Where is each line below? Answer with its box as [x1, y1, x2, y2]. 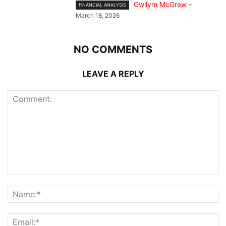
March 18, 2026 [76, 12, 120, 20]
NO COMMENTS [74, 43, 152, 56]
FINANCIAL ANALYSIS [79, 2, 126, 8]
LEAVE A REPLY [82, 69, 144, 79]
